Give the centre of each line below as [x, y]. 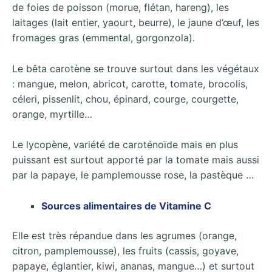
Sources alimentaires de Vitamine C [126, 206]
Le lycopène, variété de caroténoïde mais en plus [125, 145]
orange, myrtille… [52, 114]
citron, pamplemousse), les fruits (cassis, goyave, [125, 251]
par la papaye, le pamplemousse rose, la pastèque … [133, 175]
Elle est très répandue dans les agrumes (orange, [124, 236]
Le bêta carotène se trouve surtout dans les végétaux [136, 68]
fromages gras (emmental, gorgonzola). [104, 38]
